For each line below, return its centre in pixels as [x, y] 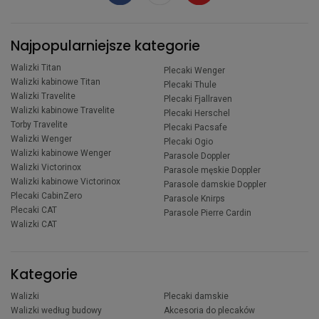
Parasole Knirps [195, 199]
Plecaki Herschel [197, 114]
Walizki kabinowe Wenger [61, 153]
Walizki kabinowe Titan [56, 82]
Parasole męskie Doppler [213, 171]
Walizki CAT [34, 225]
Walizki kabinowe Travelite [63, 111]
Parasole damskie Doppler [215, 185]
